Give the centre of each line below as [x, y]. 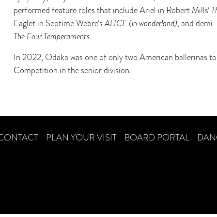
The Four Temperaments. [52, 36]
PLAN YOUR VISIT [81, 138]
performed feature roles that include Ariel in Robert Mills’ [112, 10]
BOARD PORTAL [157, 138]
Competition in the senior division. [72, 70]
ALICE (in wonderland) [141, 23]
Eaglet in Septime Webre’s [59, 23]
